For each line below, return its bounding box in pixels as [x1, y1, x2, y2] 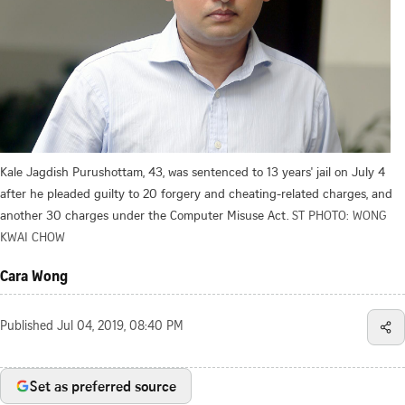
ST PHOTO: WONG [292, 205, 387, 223]
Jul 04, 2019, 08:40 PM [57, 320, 184, 334]
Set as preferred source [30, 375, 176, 396]
